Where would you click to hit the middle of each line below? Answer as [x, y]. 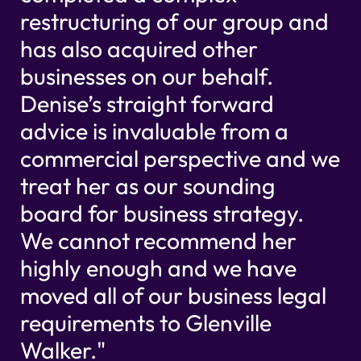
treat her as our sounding [147, 186]
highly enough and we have [158, 268]
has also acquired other [139, 49]
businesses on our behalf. [146, 77]
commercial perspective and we [180, 159]
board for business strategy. [162, 214]
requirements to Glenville [145, 323]
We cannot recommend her [158, 241]
